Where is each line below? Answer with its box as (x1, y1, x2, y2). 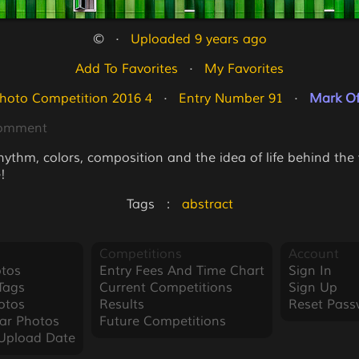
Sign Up (288, 280, 337, 296)
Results (99, 296, 144, 313)
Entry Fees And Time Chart (99, 263, 264, 279)
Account (288, 246, 339, 262)
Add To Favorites (75, 61, 178, 77)
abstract (181, 196, 233, 212)
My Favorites (204, 61, 284, 77)
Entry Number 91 (179, 91, 283, 107)
